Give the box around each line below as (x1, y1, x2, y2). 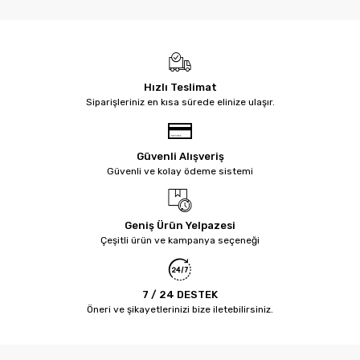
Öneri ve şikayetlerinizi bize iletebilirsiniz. (87, 304, 273, 316)
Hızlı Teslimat (143, 81, 217, 94)
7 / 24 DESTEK (142, 288, 218, 301)
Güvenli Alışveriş (136, 150, 224, 163)
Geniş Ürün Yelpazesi (125, 219, 235, 232)
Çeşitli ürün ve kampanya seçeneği (100, 235, 260, 247)
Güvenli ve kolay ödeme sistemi (107, 166, 253, 178)
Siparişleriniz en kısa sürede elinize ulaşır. (85, 96, 275, 108)
